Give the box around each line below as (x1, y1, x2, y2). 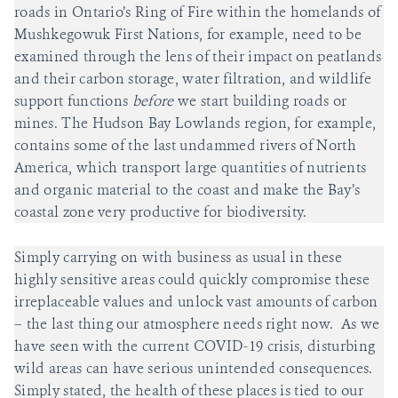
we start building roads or (178, 92, 347, 111)
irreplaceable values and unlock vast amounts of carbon (14, 291, 378, 311)
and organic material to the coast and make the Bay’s (14, 180, 361, 200)
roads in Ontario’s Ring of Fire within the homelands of (14, 3, 381, 22)
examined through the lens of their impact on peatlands (14, 47, 382, 67)
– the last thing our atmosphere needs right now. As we (14, 314, 380, 333)
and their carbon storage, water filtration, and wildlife (14, 69, 371, 89)
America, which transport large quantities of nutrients (14, 158, 367, 178)
